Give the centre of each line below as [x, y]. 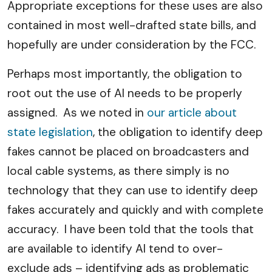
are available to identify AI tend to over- [115, 249]
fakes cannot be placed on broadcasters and [128, 151]
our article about [192, 113]
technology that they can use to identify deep [133, 190]
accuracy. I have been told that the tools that [131, 229]
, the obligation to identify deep [178, 132]
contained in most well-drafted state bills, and [132, 25]
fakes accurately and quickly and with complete [135, 210]
